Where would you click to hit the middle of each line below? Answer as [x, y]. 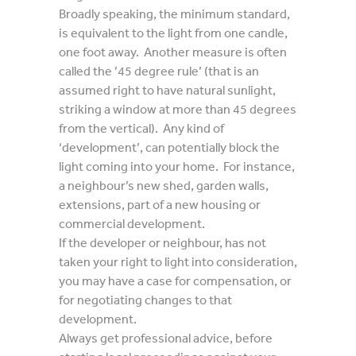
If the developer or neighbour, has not [163, 243]
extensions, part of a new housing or [160, 205]
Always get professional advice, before [166, 338]
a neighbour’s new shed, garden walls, [164, 186]
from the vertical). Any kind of [141, 128]
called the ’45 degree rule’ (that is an [159, 71]
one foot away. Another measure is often [173, 52]
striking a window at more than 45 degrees [178, 109]
